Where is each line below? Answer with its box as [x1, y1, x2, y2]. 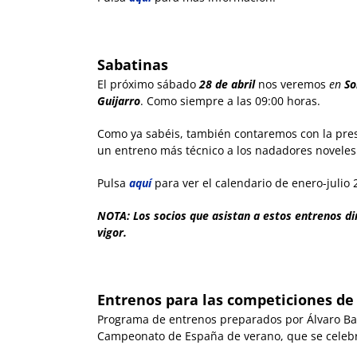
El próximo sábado [97, 76, 199, 92]
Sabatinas [97, 55, 168, 75]
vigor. [97, 225, 127, 241]
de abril [215, 76, 258, 92]
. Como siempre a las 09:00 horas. [140, 93, 320, 109]
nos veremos [258, 76, 326, 92]
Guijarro [97, 93, 140, 109]
